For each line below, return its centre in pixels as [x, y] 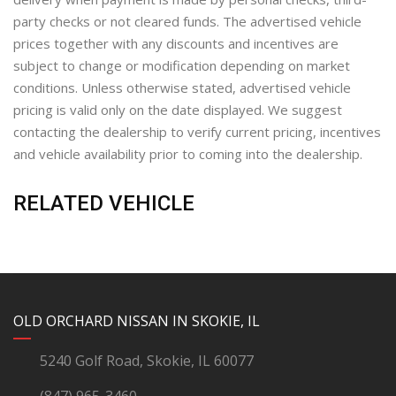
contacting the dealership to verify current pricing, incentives [197, 132]
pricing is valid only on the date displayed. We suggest [178, 110]
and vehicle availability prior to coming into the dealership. [188, 154]
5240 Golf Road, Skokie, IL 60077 [147, 361]
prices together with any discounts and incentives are [176, 44]
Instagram [105, 309]
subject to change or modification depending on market [182, 66]
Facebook [143, 309]
